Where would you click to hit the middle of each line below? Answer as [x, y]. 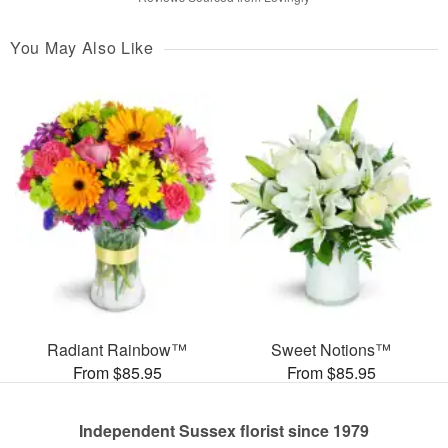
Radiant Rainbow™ [117, 349]
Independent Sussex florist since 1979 [224, 430]
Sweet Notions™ [331, 349]
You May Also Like [82, 48]
